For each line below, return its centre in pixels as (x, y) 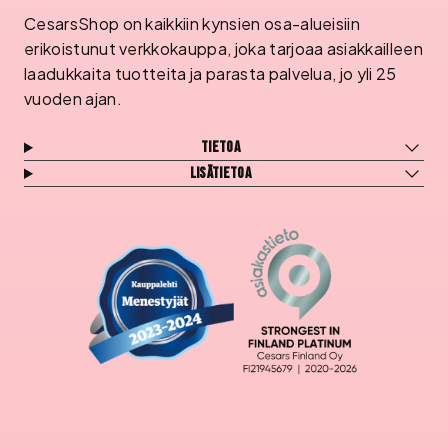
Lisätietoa (220, 174)
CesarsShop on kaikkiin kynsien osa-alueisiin (192, 24)
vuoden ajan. (73, 99)
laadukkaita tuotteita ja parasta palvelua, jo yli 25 (210, 74)
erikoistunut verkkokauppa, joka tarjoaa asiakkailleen (223, 49)
